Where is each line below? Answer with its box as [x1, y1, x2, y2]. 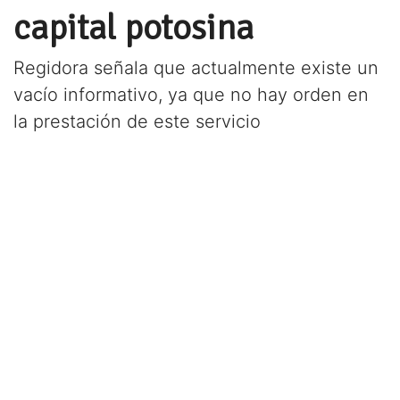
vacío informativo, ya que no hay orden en [13, 84, 369, 105]
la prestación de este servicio [13, 111, 261, 132]
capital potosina [13, 5, 254, 50]
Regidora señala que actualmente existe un [13, 57, 379, 79]
